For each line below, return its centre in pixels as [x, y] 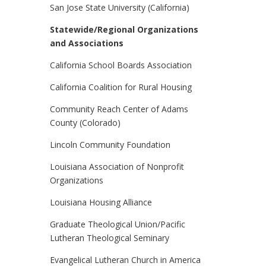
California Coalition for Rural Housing [121, 87]
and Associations [87, 43]
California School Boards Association [121, 65]
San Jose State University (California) [120, 7]
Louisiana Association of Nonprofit [117, 167]
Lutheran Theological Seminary [110, 238]
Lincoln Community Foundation [110, 145]
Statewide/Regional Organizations [124, 29]
